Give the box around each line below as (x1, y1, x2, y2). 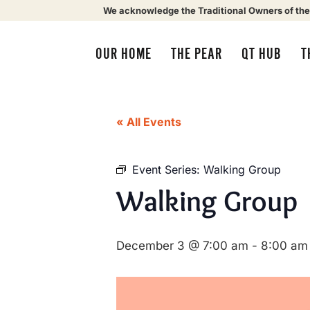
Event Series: (132, 163, 203, 176)
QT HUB (241, 45, 282, 63)
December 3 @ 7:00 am (116, 239, 248, 253)
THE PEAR (170, 45, 222, 63)
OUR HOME (95, 45, 152, 63)
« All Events (116, 115, 181, 129)
